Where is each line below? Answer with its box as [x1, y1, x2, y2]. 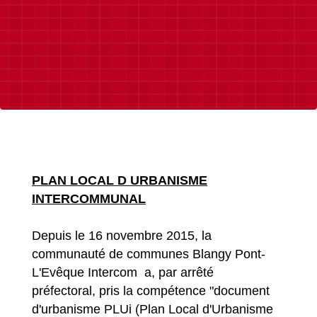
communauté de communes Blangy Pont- [32, 247, 265, 262]
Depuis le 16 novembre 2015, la [32, 229, 212, 243]
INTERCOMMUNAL [32, 192, 146, 207]
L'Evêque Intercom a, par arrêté [32, 265, 214, 280]
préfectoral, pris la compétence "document [32, 284, 270, 299]
